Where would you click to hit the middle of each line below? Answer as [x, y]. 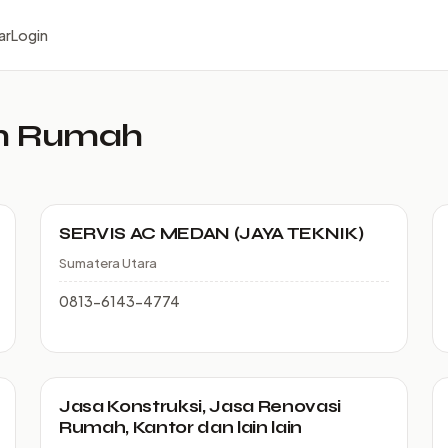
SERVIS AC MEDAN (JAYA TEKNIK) [211, 233]
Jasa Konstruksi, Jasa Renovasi [200, 406]
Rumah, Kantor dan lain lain [180, 427]
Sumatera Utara [108, 262]
